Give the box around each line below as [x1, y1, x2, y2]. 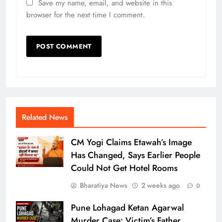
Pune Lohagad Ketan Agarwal [71, 201, 184, 214]
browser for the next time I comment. [26, 9, 145, 20]
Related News [22, 111, 68, 123]
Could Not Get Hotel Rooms [71, 161, 177, 174]
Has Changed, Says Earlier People [71, 148, 200, 162]
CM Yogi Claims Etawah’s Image [71, 135, 192, 149]
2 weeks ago [141, 180, 180, 190]
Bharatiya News [80, 180, 127, 190]
